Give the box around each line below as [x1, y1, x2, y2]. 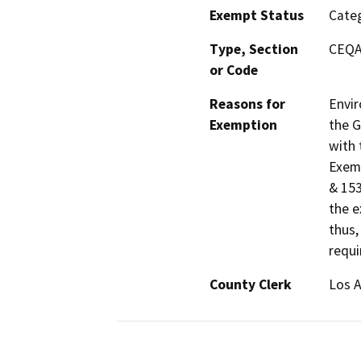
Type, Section [210, 40, 298, 59]
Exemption [210, 116, 277, 135]
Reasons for [210, 95, 285, 114]
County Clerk [210, 276, 292, 294]
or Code [210, 61, 258, 80]
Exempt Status [210, 6, 304, 25]
